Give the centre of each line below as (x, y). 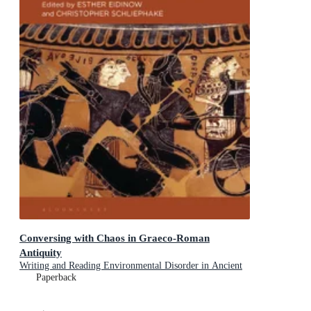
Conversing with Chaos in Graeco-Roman (115, 237)
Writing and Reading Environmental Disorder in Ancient (131, 265)
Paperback (56, 277)
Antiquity (41, 252)
